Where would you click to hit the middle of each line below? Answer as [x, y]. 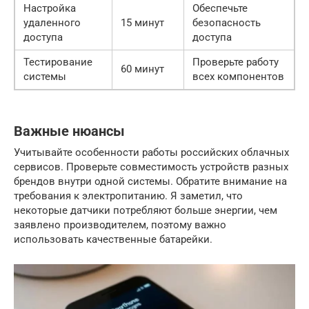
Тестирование [58, 62]
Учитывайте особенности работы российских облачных [151, 152]
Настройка [50, 8]
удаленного [52, 22]
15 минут [142, 22]
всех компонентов [238, 76]
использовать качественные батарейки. [113, 239]
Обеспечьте [220, 8]
